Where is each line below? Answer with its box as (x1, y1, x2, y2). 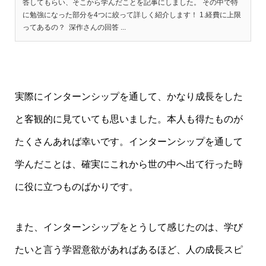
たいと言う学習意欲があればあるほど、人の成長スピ (14, 245, 243, 255)
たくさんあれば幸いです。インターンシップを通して (14, 136, 243, 147)
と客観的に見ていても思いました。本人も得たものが (14, 113, 243, 124)
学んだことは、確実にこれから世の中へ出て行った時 (14, 159, 243, 169)
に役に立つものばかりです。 (14, 181, 138, 192)
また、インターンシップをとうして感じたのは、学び (14, 222, 243, 233)
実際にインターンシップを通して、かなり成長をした (14, 91, 243, 102)
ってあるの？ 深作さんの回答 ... (22, 23, 126, 32)
